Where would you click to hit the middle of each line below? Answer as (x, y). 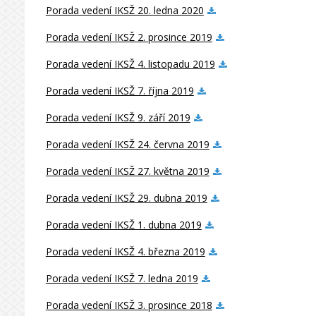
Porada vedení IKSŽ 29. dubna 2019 (126, 198)
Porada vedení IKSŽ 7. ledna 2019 (122, 278)
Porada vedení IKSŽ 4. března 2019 (125, 251)
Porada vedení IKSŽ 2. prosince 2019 (129, 37)
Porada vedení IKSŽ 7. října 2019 (120, 91)
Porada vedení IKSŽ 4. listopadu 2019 (130, 64)
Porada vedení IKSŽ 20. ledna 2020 (124, 10)
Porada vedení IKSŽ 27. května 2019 (127, 171)
